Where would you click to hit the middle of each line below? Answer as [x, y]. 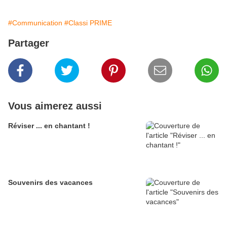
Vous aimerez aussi [55, 106]
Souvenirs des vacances [50, 183]
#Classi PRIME [88, 23]
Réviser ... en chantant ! [49, 126]
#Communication [35, 23]
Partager [29, 43]
